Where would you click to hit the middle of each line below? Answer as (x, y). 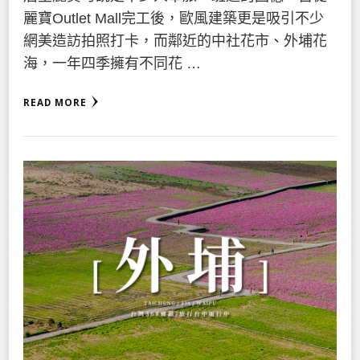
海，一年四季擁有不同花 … (112, 63)
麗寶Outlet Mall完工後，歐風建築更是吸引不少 (174, 18)
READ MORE (55, 102)
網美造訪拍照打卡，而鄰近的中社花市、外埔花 (175, 41)
